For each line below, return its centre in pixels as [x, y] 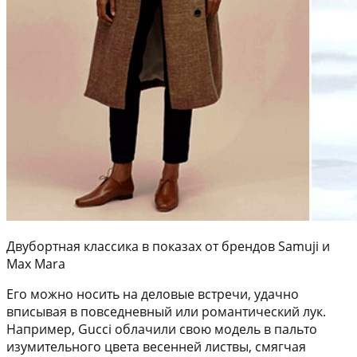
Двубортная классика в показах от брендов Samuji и [168, 247]
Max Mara [36, 264]
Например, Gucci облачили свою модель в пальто [162, 330]
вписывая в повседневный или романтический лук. [166, 312]
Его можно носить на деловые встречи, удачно [153, 294]
